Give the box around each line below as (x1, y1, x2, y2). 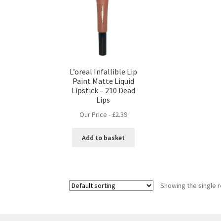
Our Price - (79, 110, 112, 119)
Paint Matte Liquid (72, 76, 134, 86)
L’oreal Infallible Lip (69, 67, 137, 77)
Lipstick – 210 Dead (71, 85, 135, 96)
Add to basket (81, 133, 125, 142)
